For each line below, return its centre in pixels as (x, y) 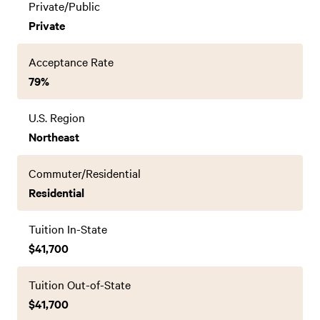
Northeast (54, 136)
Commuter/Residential (85, 173)
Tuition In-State (68, 229)
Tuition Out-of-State (80, 284)
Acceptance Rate (71, 61)
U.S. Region (57, 117)
